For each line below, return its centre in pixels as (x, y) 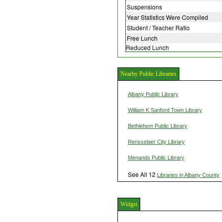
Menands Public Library (156, 158)
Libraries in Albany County (188, 175)
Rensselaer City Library (156, 142)
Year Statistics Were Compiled (167, 17)
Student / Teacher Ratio (158, 28)
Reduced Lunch (147, 48)
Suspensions (144, 7)
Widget (129, 204)
